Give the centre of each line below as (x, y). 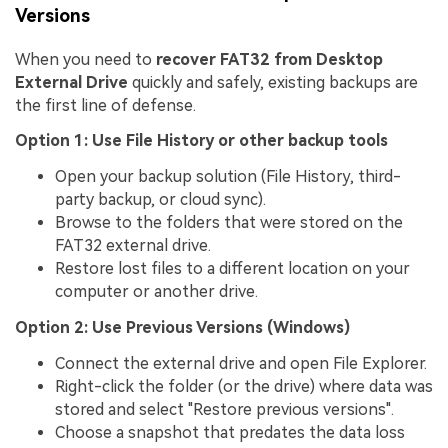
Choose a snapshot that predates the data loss (230, 432)
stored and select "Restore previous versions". (224, 409)
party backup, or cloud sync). (160, 200)
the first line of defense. (105, 105)
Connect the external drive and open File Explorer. (241, 363)
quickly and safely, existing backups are (273, 82)
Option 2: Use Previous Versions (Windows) (182, 327)
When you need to (85, 59)
